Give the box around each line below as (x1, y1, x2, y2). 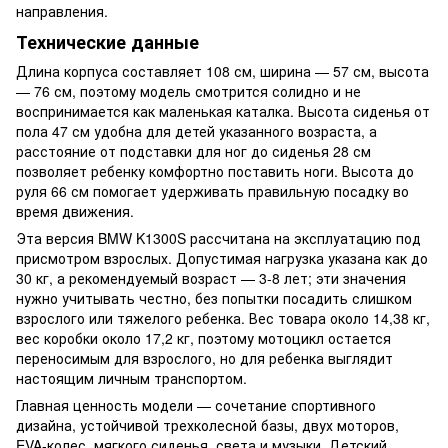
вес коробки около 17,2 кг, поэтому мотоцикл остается (16, 328, 391, 349)
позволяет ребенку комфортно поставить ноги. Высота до (16, 161, 414, 182)
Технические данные (16, 28, 199, 55)
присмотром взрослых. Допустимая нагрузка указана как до (16, 248, 428, 269)
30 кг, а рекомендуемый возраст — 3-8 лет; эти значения (16, 268, 406, 289)
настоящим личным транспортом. (16, 368, 247, 389)
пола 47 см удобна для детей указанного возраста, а (16, 121, 377, 142)
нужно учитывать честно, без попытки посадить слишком (16, 288, 412, 309)
